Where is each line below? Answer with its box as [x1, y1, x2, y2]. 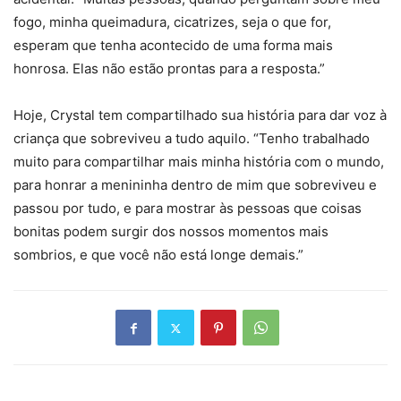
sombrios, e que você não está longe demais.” [13, 246, 303, 264]
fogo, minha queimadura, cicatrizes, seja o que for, [13, 13, 331, 31]
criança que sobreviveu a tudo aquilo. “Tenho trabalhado [13, 130, 370, 148]
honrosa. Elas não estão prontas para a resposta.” [13, 60, 325, 78]
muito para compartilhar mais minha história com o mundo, [13, 153, 384, 171]
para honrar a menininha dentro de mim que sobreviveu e [13, 176, 377, 194]
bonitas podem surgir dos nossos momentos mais [13, 223, 328, 241]
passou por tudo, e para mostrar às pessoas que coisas [13, 200, 362, 218]
